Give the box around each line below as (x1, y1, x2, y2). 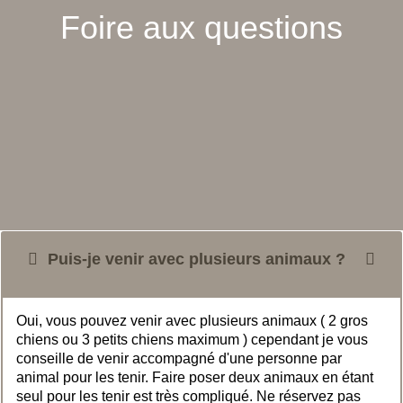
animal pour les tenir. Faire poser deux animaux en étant (16, 369, 373, 385)
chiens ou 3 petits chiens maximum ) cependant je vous (16, 331, 368, 347)
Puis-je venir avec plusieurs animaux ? (43, 249, 345, 268)
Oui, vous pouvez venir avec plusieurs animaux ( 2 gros (16, 312, 368, 328)
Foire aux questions (60, 9, 343, 47)
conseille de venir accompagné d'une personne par (16, 350, 342, 366)
